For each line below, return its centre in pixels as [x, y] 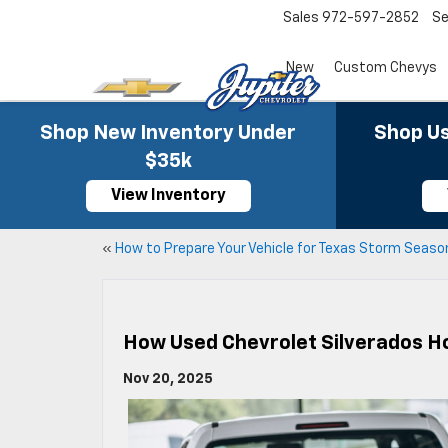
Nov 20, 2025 [168, 379]
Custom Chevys [385, 68]
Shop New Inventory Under [168, 133]
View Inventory [168, 196]
